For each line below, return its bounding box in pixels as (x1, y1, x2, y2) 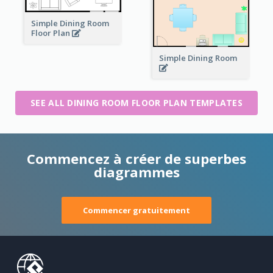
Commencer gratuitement (83, 205, 190, 216)
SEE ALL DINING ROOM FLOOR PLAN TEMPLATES (30, 97, 243, 109)
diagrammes (93, 163, 180, 182)
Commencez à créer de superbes (27, 149, 246, 168)
